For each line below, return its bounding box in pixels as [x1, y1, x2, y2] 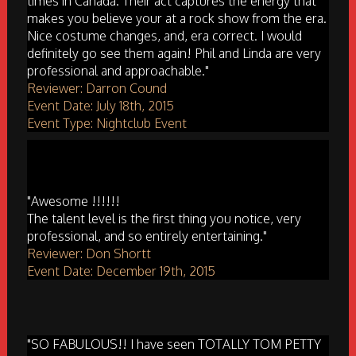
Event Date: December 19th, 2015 [26, 263, 215, 280]
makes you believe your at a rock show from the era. [26, 10, 327, 27]
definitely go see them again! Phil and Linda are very [26, 45, 321, 62]
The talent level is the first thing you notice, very [26, 211, 301, 227]
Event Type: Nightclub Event [26, 115, 187, 132]
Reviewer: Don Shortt [26, 246, 151, 262]
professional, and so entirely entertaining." [26, 228, 267, 245]
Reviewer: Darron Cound [26, 80, 167, 97]
